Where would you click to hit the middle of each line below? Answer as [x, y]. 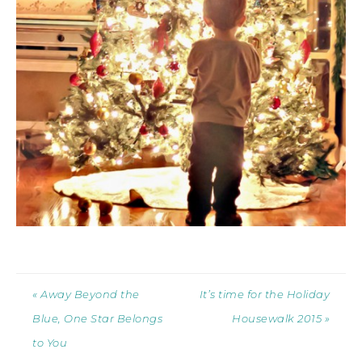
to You [50, 343]
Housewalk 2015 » [281, 319]
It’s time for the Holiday [264, 295]
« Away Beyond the [86, 295]
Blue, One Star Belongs [97, 319]
